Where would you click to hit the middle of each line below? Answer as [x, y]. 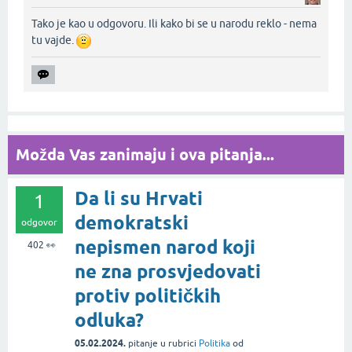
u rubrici [180, 343]
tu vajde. [54, 40]
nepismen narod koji [165, 247]
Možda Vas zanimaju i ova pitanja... [145, 154]
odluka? [109, 320]
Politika [214, 343]
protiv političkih [148, 295]
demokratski [132, 222]
